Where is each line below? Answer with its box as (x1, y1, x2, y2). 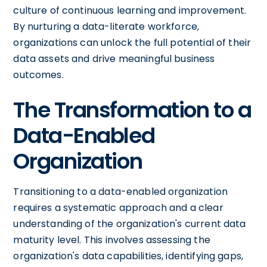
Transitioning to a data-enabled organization (13, 184, 228, 198)
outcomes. (13, 67, 64, 82)
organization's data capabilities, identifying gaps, (13, 249, 244, 263)
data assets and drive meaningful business (13, 51, 215, 66)
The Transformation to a (13, 94, 252, 125)
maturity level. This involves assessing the (13, 232, 210, 247)
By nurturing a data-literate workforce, (13, 19, 200, 33)
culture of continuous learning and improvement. (13, 3, 247, 17)
